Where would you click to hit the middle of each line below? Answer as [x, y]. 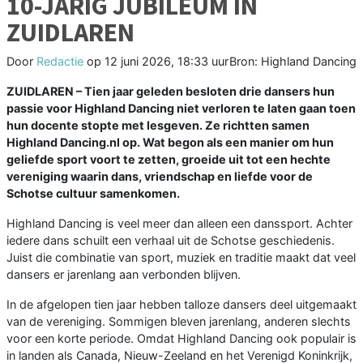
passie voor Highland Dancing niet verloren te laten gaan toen [181, 108]
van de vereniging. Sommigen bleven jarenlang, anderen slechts [179, 321]
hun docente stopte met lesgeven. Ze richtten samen [158, 125]
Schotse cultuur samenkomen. [93, 193]
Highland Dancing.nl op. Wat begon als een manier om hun [170, 142]
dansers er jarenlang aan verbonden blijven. [124, 274]
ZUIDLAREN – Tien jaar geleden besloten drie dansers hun [171, 91]
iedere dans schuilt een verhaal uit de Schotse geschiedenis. [171, 240]
